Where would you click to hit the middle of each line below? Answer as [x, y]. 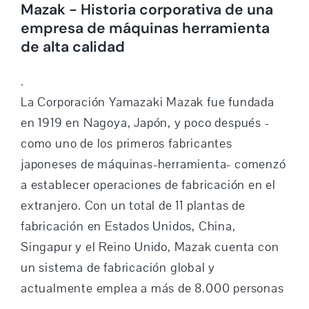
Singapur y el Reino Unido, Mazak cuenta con [150, 247]
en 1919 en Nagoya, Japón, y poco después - [145, 123]
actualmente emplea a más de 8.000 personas [152, 289]
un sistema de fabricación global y [118, 268]
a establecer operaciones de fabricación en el [148, 185]
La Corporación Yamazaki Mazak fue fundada [147, 102]
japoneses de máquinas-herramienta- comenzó [153, 165]
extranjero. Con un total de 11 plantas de [133, 206]
